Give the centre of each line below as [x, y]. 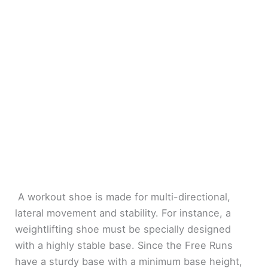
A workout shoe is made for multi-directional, [123, 197]
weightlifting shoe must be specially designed [123, 229]
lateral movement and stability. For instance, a [123, 213]
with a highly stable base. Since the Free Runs [124, 246]
